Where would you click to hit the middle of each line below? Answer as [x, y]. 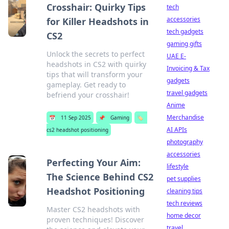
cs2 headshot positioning [78, 130]
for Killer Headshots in [98, 21]
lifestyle [178, 166]
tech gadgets [185, 31]
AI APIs [177, 130]
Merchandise [185, 117]
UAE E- [176, 56]
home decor [184, 215]
